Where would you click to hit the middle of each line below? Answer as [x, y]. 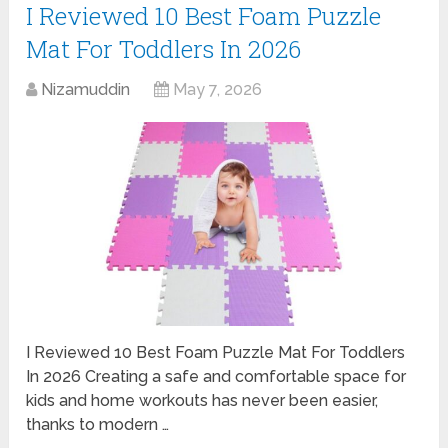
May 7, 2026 [218, 89]
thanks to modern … [98, 424]
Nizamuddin [86, 89]
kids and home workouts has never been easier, [202, 400]
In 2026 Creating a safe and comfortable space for [216, 376]
